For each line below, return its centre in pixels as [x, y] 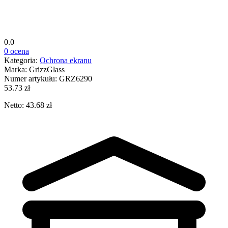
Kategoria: [22, 60]
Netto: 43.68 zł [28, 105]
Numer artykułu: [32, 78]
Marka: [17, 69]
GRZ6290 [76, 78]
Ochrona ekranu [66, 60]
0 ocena [17, 51]
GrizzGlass [47, 69]
